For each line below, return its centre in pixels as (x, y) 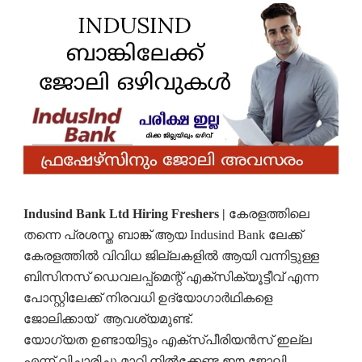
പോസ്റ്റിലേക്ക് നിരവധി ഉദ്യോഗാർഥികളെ (147, 298)
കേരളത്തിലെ (267, 214)
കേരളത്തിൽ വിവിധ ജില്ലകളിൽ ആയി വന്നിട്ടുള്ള (171, 256)
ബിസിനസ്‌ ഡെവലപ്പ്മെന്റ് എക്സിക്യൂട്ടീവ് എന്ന (170, 277)
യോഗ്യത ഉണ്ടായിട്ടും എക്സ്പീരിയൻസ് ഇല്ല (167, 340)
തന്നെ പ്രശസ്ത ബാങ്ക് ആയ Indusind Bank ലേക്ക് (162, 235)
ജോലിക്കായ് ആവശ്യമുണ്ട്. (108, 319)
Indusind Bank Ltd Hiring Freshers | (124, 214)
